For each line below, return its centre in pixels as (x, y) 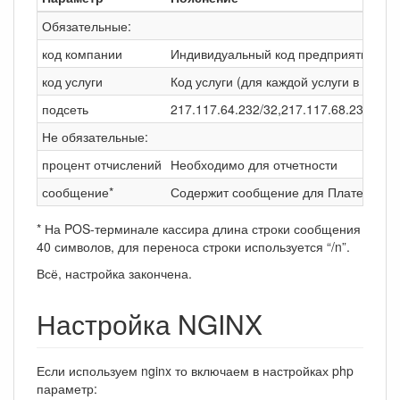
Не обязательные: (95, 136)
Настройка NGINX (150, 323)
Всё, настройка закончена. (114, 273)
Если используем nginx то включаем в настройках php (195, 370)
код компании (82, 53)
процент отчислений (102, 164)
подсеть (65, 108)
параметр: (67, 388)
